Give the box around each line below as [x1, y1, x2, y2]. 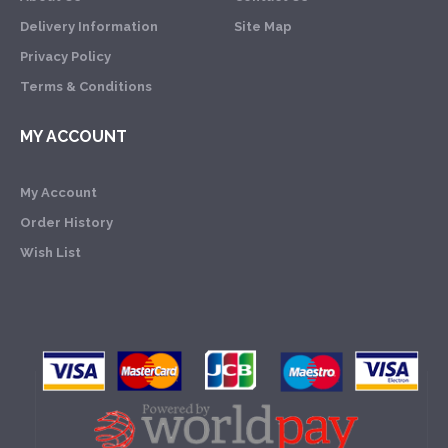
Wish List [20, 244, 81, 260]
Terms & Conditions [20, 78, 152, 94]
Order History [20, 214, 113, 230]
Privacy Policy [20, 48, 111, 64]
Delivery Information [20, 18, 158, 34]
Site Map [234, 18, 292, 34]
